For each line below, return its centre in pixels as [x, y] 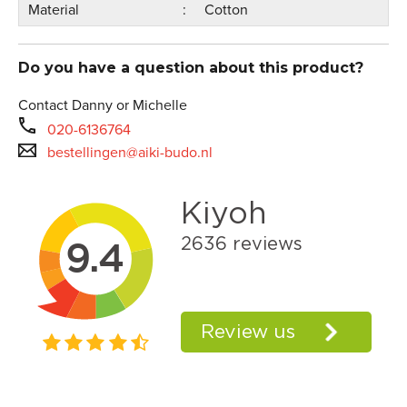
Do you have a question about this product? [191, 68]
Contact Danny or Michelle [103, 105]
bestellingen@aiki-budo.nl [130, 152]
